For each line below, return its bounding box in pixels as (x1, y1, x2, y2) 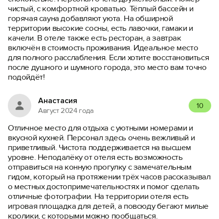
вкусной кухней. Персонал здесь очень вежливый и (8, 132, 195, 143)
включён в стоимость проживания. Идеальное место (8, 43, 198, 53)
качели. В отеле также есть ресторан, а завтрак (8, 33, 181, 43)
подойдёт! (8, 72, 45, 82)
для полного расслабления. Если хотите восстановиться (8, 52, 209, 63)
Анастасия (38, 95, 77, 106)
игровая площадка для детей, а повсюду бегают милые (8, 201, 209, 211)
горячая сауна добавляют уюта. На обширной (8, 13, 173, 23)
